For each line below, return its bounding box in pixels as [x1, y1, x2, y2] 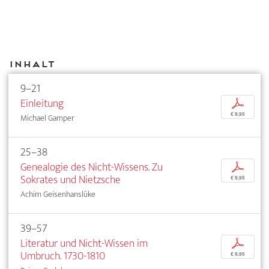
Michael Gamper [20, 110, 74, 125]
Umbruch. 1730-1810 [20, 246, 105, 265]
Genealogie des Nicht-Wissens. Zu [20, 157, 163, 177]
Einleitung [20, 94, 64, 113]
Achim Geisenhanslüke [20, 187, 95, 201]
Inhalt [8, 59, 55, 70]
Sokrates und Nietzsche [20, 170, 121, 189]
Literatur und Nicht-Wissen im [20, 234, 148, 253]
